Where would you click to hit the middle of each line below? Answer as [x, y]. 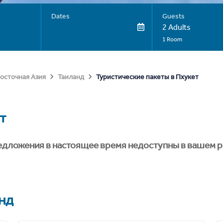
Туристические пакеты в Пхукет [147, 77]
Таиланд [71, 77]
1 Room [172, 39]
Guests [173, 16]
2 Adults [176, 27]
